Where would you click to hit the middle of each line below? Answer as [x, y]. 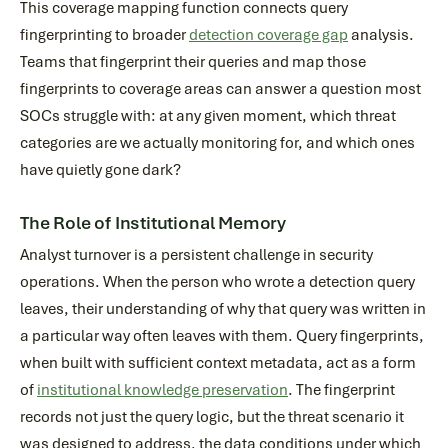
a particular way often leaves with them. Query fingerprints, [222, 336]
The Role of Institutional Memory [153, 223]
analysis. [381, 35]
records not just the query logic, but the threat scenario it [212, 417]
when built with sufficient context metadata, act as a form [218, 363]
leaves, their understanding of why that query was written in [223, 309]
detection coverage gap [268, 35]
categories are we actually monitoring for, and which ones [217, 143]
